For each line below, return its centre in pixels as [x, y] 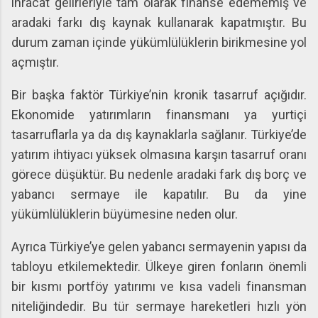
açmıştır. [35, 62]
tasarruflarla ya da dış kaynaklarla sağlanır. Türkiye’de [159, 135]
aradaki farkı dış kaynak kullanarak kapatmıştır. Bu [159, 23]
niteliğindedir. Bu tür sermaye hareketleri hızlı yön [159, 307]
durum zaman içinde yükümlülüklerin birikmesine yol [159, 43]
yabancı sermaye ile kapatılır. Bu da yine [159, 194]
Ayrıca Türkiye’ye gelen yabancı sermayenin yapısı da [159, 247]
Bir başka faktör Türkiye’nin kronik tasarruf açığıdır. [159, 95]
